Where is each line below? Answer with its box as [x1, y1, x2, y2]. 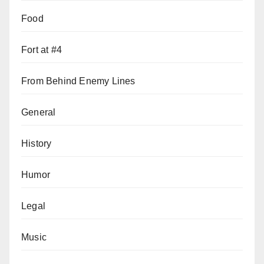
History [21, 138, 52, 148]
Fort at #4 [21, 44, 62, 55]
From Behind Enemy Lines [21, 75, 136, 86]
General [21, 107, 56, 117]
